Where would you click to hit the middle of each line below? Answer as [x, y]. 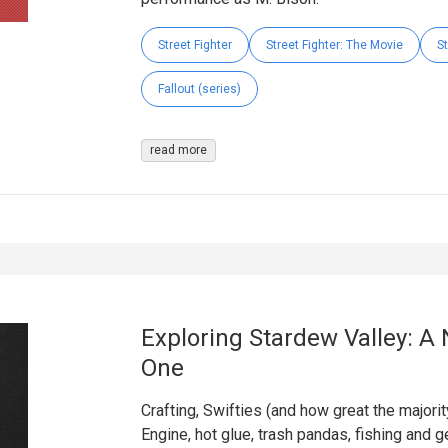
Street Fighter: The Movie [334, 45]
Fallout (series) [199, 89]
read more [178, 150]
